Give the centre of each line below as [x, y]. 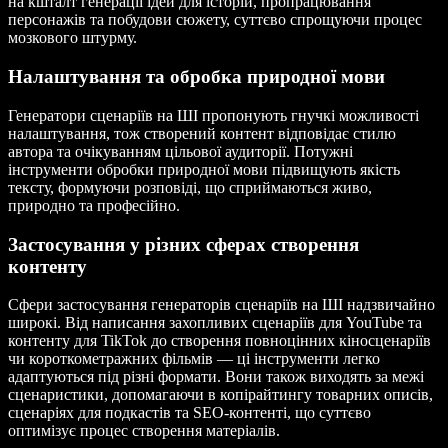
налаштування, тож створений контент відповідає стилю [202, 133]
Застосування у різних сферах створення [183, 244]
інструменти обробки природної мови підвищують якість [204, 169]
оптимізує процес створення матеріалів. [144, 431]
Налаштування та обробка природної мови [196, 77]
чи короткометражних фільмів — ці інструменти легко [194, 359]
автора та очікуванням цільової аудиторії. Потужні [180, 151]
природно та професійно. [94, 205]
